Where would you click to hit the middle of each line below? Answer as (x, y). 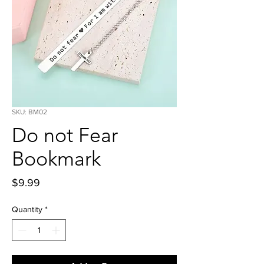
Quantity (27, 209)
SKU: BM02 (29, 112)
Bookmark (56, 159)
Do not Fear (65, 135)
